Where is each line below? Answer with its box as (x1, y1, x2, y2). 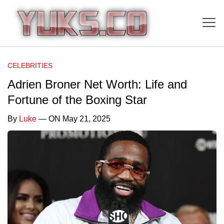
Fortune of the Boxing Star (7, 92, 147, 106)
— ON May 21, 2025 (36, 114, 110, 123)
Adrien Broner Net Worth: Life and (7, 77, 187, 91)
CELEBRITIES (7, 61, 52, 69)
